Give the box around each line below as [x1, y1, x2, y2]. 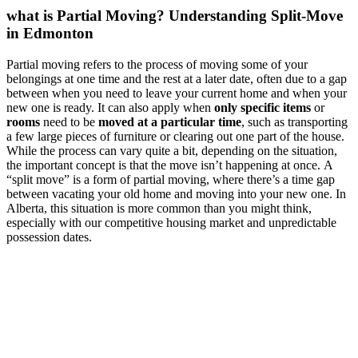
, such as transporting [241, 114, 348, 129]
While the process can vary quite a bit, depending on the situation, [6, 143, 337, 157]
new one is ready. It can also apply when [97, 100, 214, 114]
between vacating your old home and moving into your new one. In [6, 186, 346, 201]
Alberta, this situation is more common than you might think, [6, 201, 312, 215]
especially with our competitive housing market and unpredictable [6, 215, 336, 229]
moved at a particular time [98, 114, 241, 129]
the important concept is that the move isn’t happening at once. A [6, 157, 324, 172]
